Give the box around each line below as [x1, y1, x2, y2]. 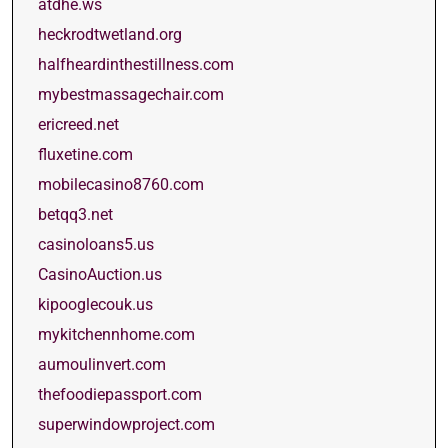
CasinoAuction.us [38, 265, 162, 284]
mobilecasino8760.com [38, 175, 204, 194]
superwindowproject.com [38, 415, 215, 434]
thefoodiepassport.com [38, 385, 202, 404]
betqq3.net [38, 205, 113, 224]
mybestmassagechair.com [38, 85, 224, 104]
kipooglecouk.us [38, 295, 153, 314]
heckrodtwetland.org [38, 25, 182, 44]
